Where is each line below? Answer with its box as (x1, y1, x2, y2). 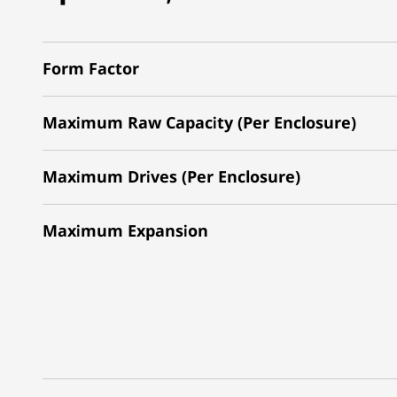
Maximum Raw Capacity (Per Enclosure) (43, 112, 356, 133)
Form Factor (43, 58, 139, 79)
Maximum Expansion (43, 220, 208, 241)
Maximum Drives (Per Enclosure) (43, 166, 300, 187)
